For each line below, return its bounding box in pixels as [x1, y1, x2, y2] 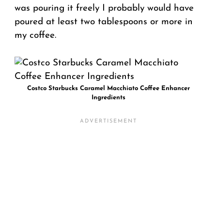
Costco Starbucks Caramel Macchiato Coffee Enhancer [27, 85, 190, 92]
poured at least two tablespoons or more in [15, 17, 193, 27]
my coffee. [15, 31, 56, 41]
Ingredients [92, 94, 125, 101]
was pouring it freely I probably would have [15, 4, 194, 14]
